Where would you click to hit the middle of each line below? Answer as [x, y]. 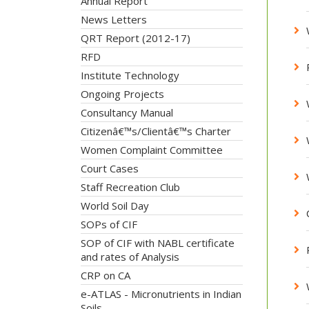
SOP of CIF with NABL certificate [158, 243]
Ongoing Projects [122, 94]
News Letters [114, 19]
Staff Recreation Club [130, 187]
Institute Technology [130, 75]
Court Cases [110, 168]
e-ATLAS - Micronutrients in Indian [161, 294]
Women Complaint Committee [152, 150]
